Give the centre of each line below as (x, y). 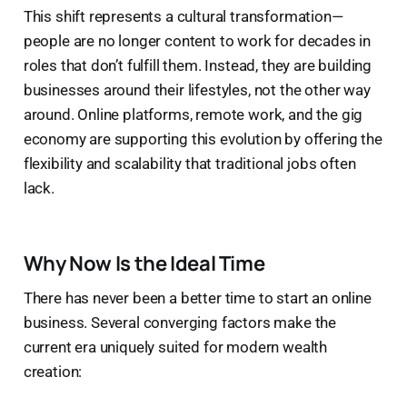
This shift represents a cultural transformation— (183, 16)
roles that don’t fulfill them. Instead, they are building (198, 65)
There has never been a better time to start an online (197, 298)
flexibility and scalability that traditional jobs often (189, 163)
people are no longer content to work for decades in (197, 40)
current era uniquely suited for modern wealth (175, 347)
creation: (53, 371)
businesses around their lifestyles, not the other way (197, 89)
